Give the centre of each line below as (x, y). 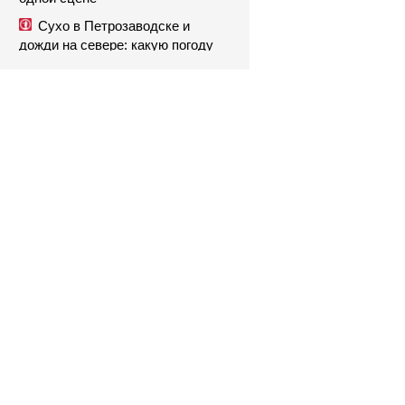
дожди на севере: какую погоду (116, 45)
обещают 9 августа (78, 64)
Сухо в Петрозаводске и (114, 26)
